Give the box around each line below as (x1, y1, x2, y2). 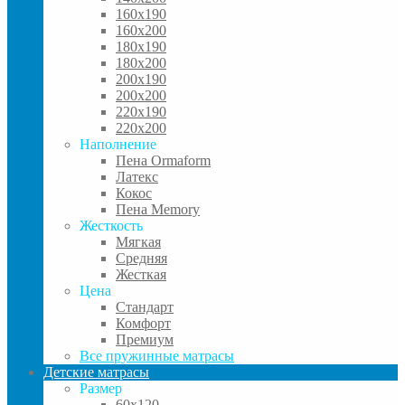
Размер (80, 381, 122, 396)
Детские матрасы (43, 364, 149, 380)
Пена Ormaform (116, 153, 211, 168)
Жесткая (116, 267, 166, 282)
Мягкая (116, 234, 161, 250)
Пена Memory (116, 202, 200, 217)
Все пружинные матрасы (80, 348, 234, 363)
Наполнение (80, 137, 156, 152)
